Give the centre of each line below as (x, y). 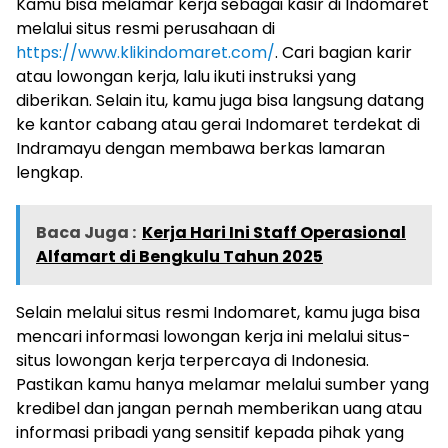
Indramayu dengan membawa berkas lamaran (200, 148)
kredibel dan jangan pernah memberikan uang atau (219, 408)
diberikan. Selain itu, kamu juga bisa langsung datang (220, 100)
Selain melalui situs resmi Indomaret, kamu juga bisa (218, 312)
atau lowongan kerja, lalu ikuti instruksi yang (186, 76)
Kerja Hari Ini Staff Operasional (274, 232)
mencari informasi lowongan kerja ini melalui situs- (213, 336)
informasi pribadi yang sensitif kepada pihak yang (210, 432)
